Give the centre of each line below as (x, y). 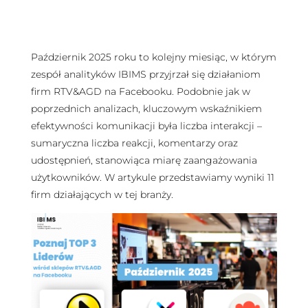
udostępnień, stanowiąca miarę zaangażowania (144, 160)
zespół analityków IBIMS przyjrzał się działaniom (145, 74)
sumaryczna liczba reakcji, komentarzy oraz (134, 143)
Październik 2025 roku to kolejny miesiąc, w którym (153, 57)
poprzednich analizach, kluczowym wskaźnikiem (146, 108)
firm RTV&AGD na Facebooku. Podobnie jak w (140, 91)
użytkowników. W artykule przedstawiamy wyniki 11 (152, 177)
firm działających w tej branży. (102, 194)
